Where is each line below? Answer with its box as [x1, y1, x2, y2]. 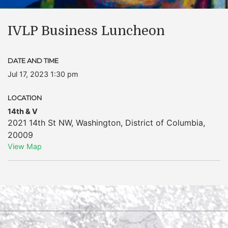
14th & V [8, 107, 38, 116]
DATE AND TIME [8, 57, 59, 65]
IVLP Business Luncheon [8, 23, 165, 38]
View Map [8, 142, 42, 151]
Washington [76, 118, 121, 128]
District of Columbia [125, 118, 203, 128]
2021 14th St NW [8, 118, 71, 128]
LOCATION [8, 94, 42, 102]
